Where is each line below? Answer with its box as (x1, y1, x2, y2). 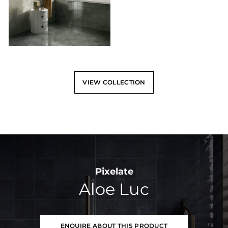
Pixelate (95, 166, 133, 178)
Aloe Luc (79, 179, 149, 199)
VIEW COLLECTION (82, 78, 146, 87)
